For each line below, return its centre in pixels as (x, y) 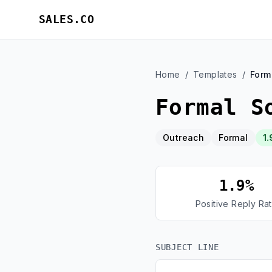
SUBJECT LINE (187, 247)
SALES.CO (67, 19)
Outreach (184, 138)
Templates (215, 74)
